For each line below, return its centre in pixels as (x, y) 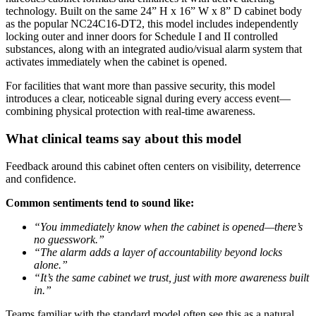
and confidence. (41, 178)
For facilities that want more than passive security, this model (140, 86)
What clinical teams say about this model (123, 138)
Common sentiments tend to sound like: (100, 202)
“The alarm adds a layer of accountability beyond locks (158, 252)
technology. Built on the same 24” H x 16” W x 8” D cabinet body (154, 11)
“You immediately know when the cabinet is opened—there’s (168, 226)
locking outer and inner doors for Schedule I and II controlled (142, 37)
